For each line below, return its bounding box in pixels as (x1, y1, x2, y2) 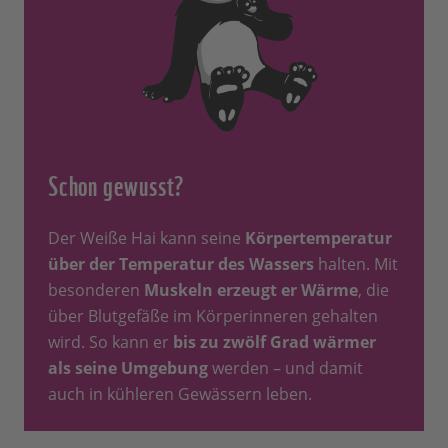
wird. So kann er (48, 330, 169, 353)
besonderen (48, 278, 144, 301)
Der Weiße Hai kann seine (48, 226, 245, 249)
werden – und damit (212, 356, 363, 379)
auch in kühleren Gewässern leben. (48, 382, 312, 405)
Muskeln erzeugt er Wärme (144, 278, 358, 301)
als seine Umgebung (48, 356, 212, 379)
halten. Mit (314, 252, 398, 275)
